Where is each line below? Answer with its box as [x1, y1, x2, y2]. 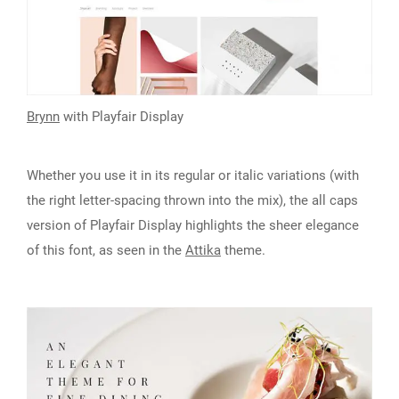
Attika [185, 242, 221, 259]
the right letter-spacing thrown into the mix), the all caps [27, 192, 358, 209]
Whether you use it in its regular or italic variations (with [27, 167, 359, 184]
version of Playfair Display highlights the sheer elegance [27, 217, 359, 234]
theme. [221, 242, 265, 259]
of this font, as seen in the [27, 242, 185, 259]
